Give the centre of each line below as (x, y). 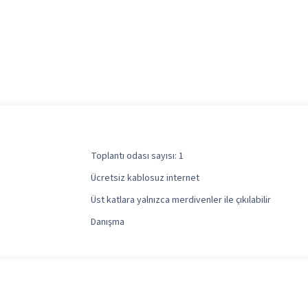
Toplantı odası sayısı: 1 (137, 156)
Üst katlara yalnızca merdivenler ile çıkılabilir (181, 200)
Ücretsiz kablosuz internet (145, 178)
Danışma (108, 222)
